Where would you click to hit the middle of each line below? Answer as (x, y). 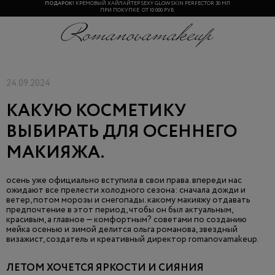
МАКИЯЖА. (55, 153)
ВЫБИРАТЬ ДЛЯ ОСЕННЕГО (122, 132)
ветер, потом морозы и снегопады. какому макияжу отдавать (128, 200)
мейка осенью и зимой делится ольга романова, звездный (122, 230)
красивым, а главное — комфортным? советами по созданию (126, 220)
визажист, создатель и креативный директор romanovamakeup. (133, 239)
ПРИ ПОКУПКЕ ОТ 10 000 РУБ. (137, 10)
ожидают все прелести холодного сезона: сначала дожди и (126, 190)
